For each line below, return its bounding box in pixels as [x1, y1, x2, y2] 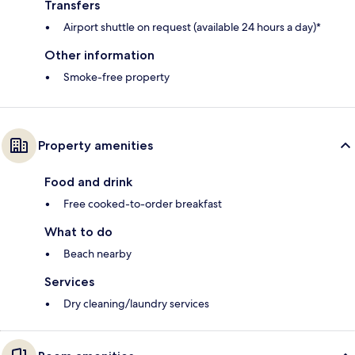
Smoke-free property [63, 70, 170, 85]
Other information [44, 48, 155, 63]
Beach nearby [63, 246, 132, 261]
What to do [44, 224, 113, 240]
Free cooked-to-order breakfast [63, 197, 222, 212]
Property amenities [38, 138, 153, 154]
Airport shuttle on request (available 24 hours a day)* [63, 20, 321, 35]
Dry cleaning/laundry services [63, 296, 209, 311]
